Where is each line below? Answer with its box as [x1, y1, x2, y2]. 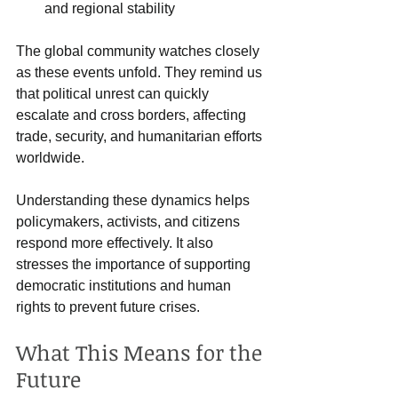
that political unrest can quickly [16, 85, 212, 101]
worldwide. [16, 149, 84, 165]
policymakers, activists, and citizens [16, 213, 243, 229]
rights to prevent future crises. [16, 298, 200, 314]
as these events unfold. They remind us [16, 64, 266, 80]
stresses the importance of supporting [16, 256, 254, 272]
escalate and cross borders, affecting [16, 107, 250, 123]
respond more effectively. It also [16, 235, 217, 251]
